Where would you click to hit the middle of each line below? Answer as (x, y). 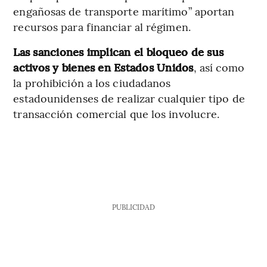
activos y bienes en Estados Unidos (103, 67)
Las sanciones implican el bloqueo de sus (118, 52)
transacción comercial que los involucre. (117, 114)
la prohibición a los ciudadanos (92, 83)
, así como (219, 67)
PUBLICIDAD (133, 207)
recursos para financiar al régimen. (102, 27)
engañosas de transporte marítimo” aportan (124, 11)
